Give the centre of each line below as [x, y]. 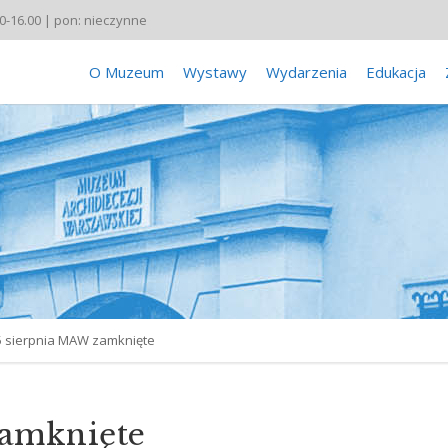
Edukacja [396, 72]
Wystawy [215, 72]
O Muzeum [126, 72]
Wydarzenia [306, 72]
